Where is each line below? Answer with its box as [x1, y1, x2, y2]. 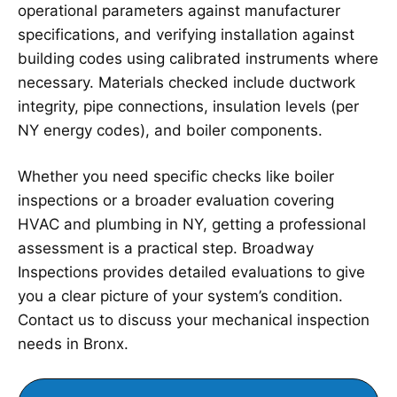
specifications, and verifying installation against [18, 26, 354, 43]
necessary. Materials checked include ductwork [18, 74, 355, 91]
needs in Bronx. [18, 335, 128, 353]
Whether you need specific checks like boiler [18, 167, 334, 185]
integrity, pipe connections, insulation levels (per [18, 97, 359, 115]
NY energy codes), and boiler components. [18, 121, 323, 139]
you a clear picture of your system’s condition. [18, 287, 343, 305]
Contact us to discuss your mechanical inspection [18, 311, 370, 329]
